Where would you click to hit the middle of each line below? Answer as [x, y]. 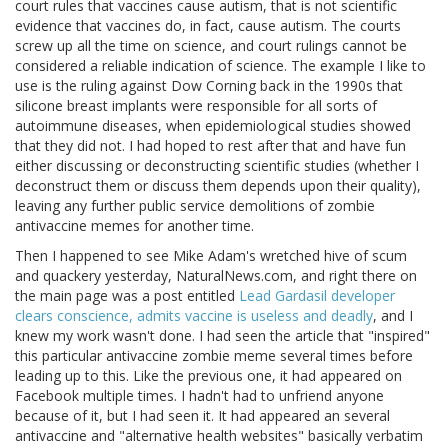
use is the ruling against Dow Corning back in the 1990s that [209, 86]
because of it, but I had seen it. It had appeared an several [202, 416]
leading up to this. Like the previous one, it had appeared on [208, 376]
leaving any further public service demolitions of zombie [195, 206]
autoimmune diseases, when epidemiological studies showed [213, 126]
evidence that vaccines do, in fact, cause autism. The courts [208, 26]
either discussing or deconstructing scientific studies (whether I [217, 166]
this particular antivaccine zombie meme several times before [214, 356]
